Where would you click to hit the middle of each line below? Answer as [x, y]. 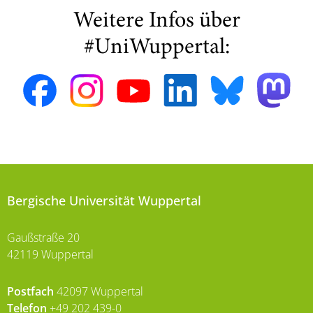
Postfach [30, 292]
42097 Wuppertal [99, 292]
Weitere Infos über [156, 22]
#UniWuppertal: [156, 48]
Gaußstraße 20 [43, 238]
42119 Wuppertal [50, 255]
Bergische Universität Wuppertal [104, 201]
